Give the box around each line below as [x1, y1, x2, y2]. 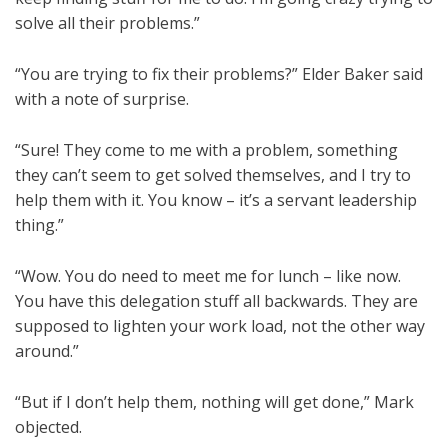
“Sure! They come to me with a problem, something [15, 139, 398, 162]
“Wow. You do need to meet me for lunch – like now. [15, 265, 401, 288]
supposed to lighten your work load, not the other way [15, 315, 425, 338]
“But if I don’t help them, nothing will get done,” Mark [15, 391, 414, 414]
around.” [15, 340, 79, 363]
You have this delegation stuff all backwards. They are [15, 290, 418, 313]
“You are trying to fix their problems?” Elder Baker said [15, 63, 423, 86]
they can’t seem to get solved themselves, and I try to [15, 164, 411, 187]
